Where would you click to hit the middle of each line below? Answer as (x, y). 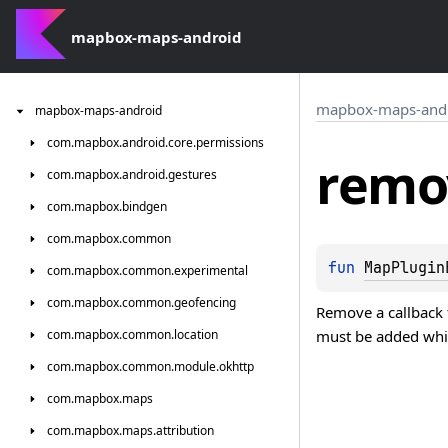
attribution (185, 430)
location (196, 334)
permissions (230, 142)
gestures (192, 174)
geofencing (205, 302)
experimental (211, 270)
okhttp (236, 366)
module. (196, 366)
